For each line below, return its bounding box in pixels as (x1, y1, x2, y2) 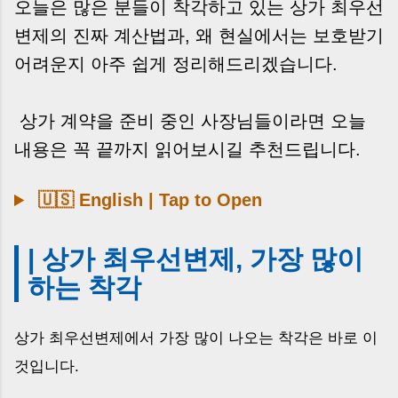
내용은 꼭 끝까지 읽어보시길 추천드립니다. (14, 139, 361, 160)
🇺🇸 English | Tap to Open (33, 190, 263, 211)
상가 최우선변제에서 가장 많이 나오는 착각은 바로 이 (14, 329, 378, 346)
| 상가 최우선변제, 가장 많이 (28, 244, 363, 275)
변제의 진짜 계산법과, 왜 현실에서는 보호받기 (14, 26, 384, 46)
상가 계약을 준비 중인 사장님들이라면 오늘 (14, 111, 366, 131)
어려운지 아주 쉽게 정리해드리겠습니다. (14, 54, 338, 75)
